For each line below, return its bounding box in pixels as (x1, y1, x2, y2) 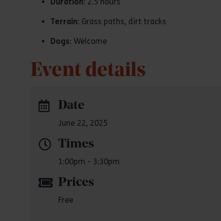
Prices (58, 177, 94, 189)
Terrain (50, 17, 77, 26)
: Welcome (70, 37, 107, 46)
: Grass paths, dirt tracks (77, 17, 166, 26)
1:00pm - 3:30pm (58, 157, 120, 166)
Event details (31, 61, 146, 81)
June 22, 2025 (58, 118, 108, 128)
